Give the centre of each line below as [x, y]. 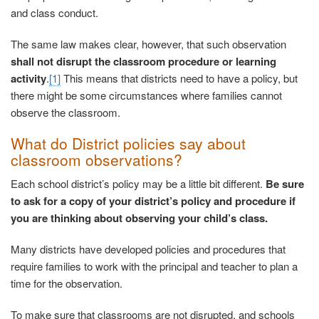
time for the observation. [67, 283]
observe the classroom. [66, 113]
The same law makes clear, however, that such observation [148, 44]
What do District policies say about [128, 143]
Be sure [285, 184]
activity [28, 79]
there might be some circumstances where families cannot [146, 95]
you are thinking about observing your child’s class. [139, 218]
